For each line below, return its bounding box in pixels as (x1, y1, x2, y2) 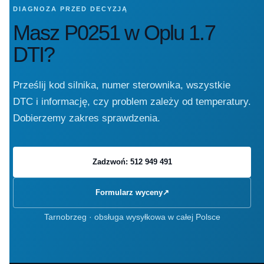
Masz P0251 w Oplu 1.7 (13, 21, 215, 45)
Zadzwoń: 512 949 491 (92, 157, 172, 167)
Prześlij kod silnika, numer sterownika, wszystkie (13, 80, 230, 91)
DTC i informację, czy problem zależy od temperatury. (13, 96, 251, 108)
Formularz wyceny (95, 188, 163, 197)
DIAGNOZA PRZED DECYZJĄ (13, 5, 128, 13)
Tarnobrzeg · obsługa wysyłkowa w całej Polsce (44, 212, 220, 222)
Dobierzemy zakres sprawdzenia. (13, 113, 160, 124)
